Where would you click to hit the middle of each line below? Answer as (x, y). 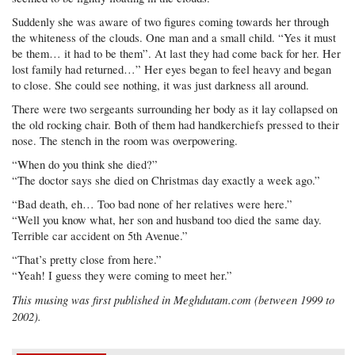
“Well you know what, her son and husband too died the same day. (167, 219)
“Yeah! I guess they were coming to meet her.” (122, 275)
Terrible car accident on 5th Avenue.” (100, 235)
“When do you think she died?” (85, 164)
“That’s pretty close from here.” (87, 259)
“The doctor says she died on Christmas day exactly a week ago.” (166, 180)
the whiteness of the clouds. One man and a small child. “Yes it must (174, 37)
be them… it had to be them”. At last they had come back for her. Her (177, 53)
